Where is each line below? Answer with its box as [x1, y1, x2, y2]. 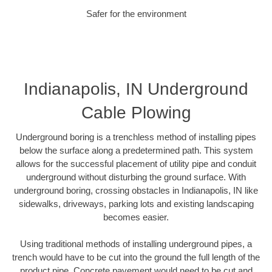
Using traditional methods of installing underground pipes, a [20, 239, 252, 250]
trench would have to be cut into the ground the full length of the [12, 252, 260, 263]
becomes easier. [103, 211, 169, 222]
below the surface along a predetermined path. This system [19, 144, 253, 155]
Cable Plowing [81, 103, 191, 122]
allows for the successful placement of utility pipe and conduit [16, 158, 256, 169]
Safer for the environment [86, 8, 186, 19]
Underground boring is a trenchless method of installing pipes [16, 131, 256, 142]
